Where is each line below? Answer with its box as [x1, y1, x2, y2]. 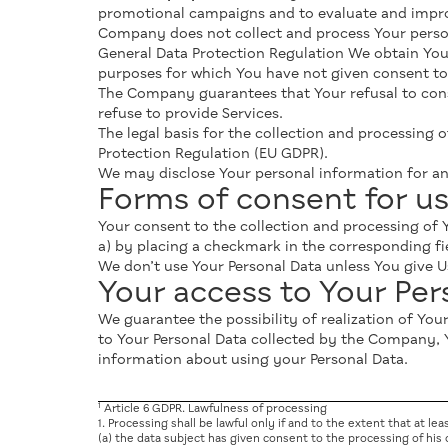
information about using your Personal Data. [98, 353, 408, 367]
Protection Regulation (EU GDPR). [98, 147, 328, 161]
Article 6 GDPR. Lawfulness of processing [101, 403, 327, 414]
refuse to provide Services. [98, 107, 283, 121]
